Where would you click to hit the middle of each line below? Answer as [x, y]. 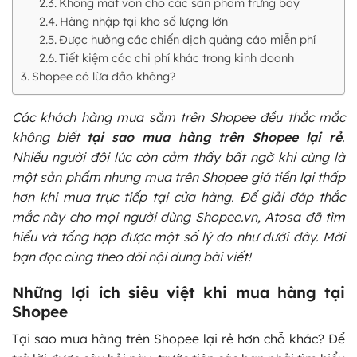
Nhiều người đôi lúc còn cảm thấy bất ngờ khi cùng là [178, 157]
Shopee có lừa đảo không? [103, 76]
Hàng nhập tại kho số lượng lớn [143, 21]
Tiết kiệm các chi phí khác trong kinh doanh [176, 57]
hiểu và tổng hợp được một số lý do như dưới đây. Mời [178, 236]
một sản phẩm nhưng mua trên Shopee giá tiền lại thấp [178, 177]
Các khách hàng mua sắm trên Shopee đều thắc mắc [178, 117]
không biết [50, 137]
